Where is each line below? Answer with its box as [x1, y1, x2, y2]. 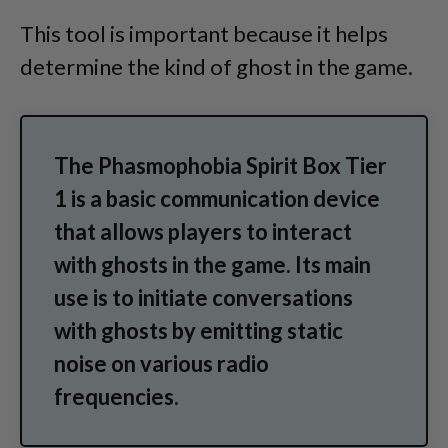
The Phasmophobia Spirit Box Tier [54, 152, 387, 179]
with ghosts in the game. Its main [54, 251, 371, 278]
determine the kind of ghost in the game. [20, 53, 413, 80]
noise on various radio [54, 350, 269, 377]
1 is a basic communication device [54, 185, 380, 212]
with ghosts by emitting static [54, 317, 343, 344]
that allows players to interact [54, 218, 352, 245]
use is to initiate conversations [54, 284, 353, 311]
